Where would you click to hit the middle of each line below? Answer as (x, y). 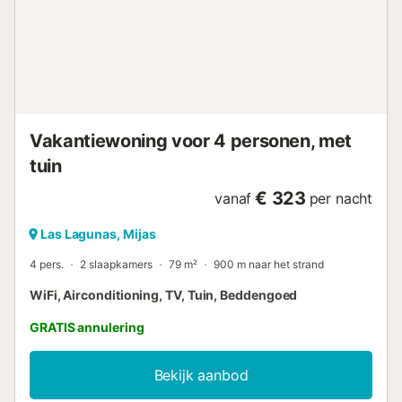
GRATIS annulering (87, 327)
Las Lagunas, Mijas (98, 233)
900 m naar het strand (269, 264)
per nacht (341, 198)
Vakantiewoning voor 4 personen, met (191, 140)
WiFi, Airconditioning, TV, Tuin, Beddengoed (164, 294)
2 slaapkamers (116, 264)
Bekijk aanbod (201, 375)
